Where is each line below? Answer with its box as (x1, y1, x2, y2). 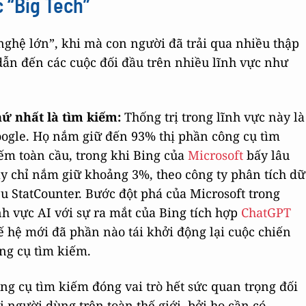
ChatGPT (241, 204, 291, 221)
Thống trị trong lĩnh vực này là (121, 109, 305, 125)
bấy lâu (243, 147, 290, 163)
